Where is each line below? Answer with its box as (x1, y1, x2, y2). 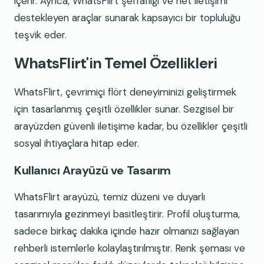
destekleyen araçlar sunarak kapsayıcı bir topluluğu (14, 11, 240, 24)
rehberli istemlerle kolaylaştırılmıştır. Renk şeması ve (14, 241, 245, 255)
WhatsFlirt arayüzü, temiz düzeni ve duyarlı (14, 190, 205, 203)
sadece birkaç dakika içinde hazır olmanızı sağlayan (14, 224, 239, 237)
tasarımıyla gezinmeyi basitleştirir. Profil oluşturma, (14, 207, 240, 220)
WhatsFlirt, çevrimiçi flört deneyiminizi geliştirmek (14, 85, 236, 99)
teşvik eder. (14, 28, 67, 41)
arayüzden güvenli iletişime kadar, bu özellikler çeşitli (14, 120, 247, 133)
